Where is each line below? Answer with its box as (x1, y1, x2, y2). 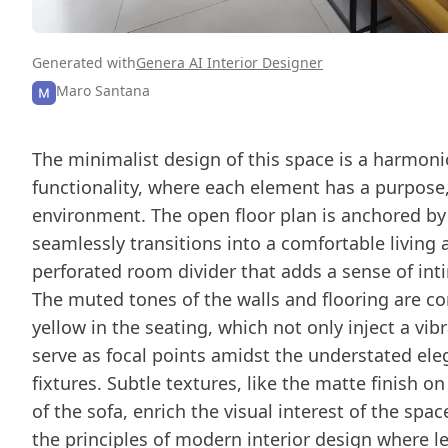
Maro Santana (56, 80, 150, 100)
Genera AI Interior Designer (136, 52, 323, 72)
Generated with (32, 52, 136, 72)
